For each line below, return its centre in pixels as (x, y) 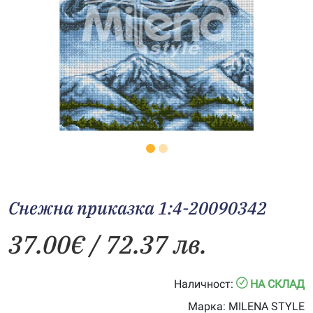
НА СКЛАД (277, 284)
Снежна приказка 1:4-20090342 (138, 208)
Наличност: (204, 284)
